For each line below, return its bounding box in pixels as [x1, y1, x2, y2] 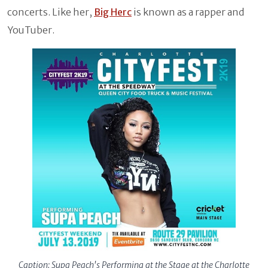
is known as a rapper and [132, 6, 244, 19]
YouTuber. [7, 24, 54, 36]
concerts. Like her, [7, 6, 94, 19]
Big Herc [94, 6, 132, 19]
